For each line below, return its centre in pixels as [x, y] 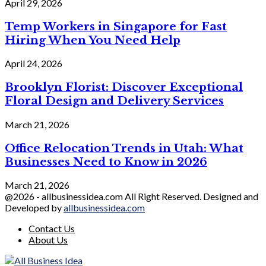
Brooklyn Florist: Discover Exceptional [124, 87]
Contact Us [52, 229]
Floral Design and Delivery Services [114, 101]
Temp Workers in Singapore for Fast [116, 26]
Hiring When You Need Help [93, 40]
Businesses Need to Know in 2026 [106, 161]
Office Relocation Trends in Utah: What [124, 148]
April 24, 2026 [34, 64]
